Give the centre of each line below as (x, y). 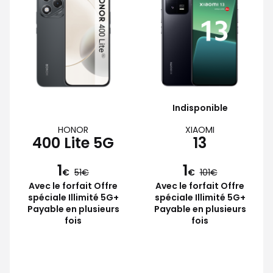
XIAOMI (200, 129)
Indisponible (200, 108)
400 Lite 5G (73, 143)
